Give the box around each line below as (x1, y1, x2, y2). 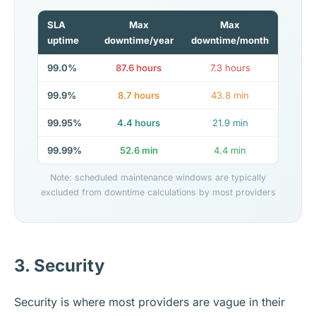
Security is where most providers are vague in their (14, 294, 285, 309)
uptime (47, 34, 79, 46)
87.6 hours (116, 61, 162, 73)
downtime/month (191, 34, 269, 46)
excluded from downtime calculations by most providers (40, 186, 276, 197)
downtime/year (104, 34, 174, 46)
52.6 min (119, 144, 158, 156)
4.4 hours (117, 116, 161, 128)
